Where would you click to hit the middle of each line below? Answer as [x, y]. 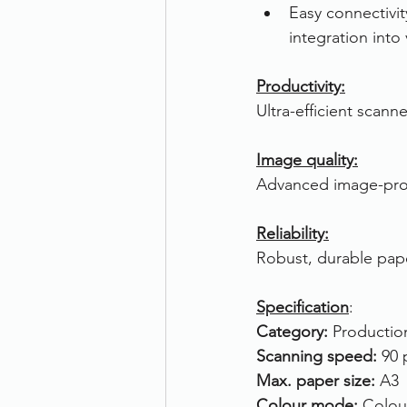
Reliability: [293, 233]
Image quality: [307, 160]
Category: [294, 332]
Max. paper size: [318, 381]
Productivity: [301, 86]
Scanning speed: [319, 356]
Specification [303, 307]
